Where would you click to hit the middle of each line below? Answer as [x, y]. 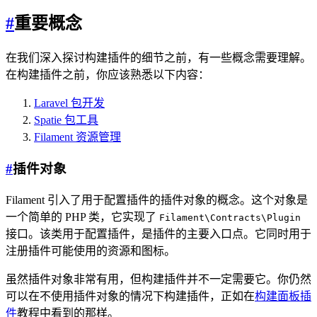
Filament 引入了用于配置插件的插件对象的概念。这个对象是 [157, 200]
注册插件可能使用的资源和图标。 [91, 250]
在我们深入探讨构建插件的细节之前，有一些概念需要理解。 [158, 58]
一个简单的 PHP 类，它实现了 [82, 217]
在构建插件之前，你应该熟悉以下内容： [108, 75]
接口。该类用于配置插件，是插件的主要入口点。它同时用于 [158, 234]
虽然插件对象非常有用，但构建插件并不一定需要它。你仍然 [158, 279]
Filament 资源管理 [77, 137]
